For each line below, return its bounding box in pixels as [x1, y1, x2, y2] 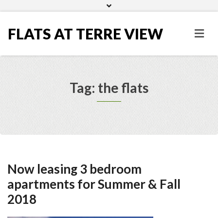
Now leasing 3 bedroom [7, 161, 142, 177]
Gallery [112, 4, 131, 11]
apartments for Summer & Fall [7, 176, 181, 192]
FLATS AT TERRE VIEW [8, 25, 163, 42]
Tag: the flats [70, 79, 148, 96]
